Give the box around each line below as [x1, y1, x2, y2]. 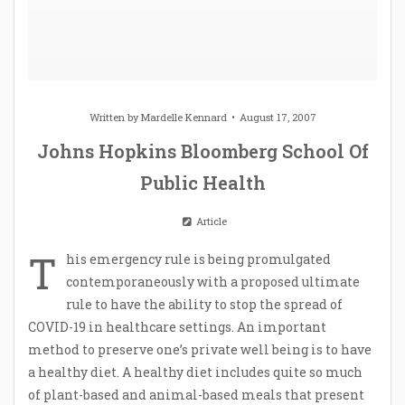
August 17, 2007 [239, 109, 316, 124]
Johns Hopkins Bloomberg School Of [36, 138, 369, 163]
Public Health [139, 170, 266, 194]
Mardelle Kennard [140, 109, 227, 124]
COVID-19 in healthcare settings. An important [28, 317, 326, 335]
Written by [89, 109, 141, 124]
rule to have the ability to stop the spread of [66, 295, 343, 313]
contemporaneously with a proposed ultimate [66, 272, 360, 290]
